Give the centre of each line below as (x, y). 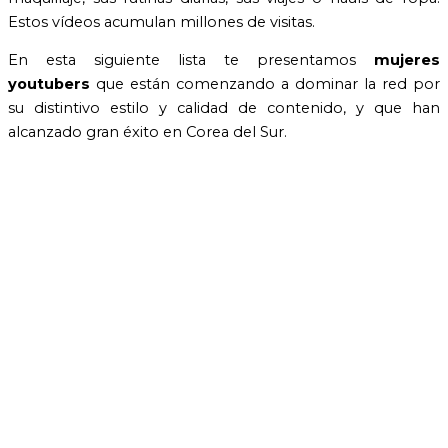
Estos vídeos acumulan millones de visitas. (161, 21)
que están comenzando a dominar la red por (265, 84)
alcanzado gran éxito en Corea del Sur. (147, 132)
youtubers (49, 84)
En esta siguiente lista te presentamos (191, 60)
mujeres (407, 60)
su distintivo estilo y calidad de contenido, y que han (224, 108)
